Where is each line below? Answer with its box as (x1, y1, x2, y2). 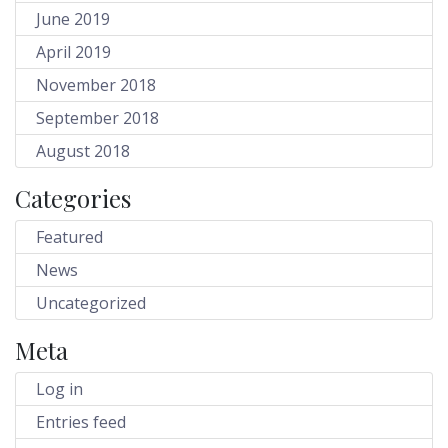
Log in (36, 377, 83, 400)
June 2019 (36, 7, 110, 30)
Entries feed (36, 410, 126, 433)
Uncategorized (36, 291, 146, 314)
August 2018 (36, 139, 130, 162)
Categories (15, 181, 131, 214)
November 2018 (36, 73, 156, 96)
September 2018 (36, 106, 159, 129)
